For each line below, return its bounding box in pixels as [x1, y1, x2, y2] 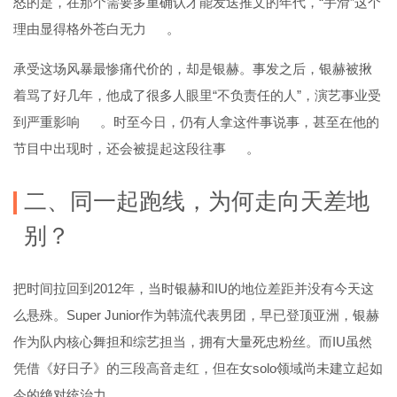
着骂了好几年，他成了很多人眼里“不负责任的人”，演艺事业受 [13, 87, 381, 103]
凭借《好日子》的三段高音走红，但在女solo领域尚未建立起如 [13, 360, 383, 376]
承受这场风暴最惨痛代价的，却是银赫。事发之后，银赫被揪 [13, 60, 372, 76]
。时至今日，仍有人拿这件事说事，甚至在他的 [99, 113, 379, 129]
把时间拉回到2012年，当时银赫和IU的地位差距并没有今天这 [13, 280, 374, 296]
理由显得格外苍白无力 [13, 20, 146, 36]
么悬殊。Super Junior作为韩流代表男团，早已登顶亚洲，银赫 [13, 307, 379, 323]
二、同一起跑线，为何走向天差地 [24, 187, 370, 214]
